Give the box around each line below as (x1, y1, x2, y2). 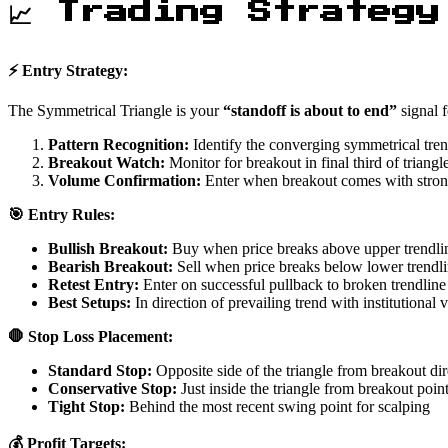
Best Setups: (48, 294, 131, 312)
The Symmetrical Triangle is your (8, 102, 223, 120)
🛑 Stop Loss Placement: (8, 328, 173, 346)
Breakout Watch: (48, 154, 165, 172)
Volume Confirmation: (48, 172, 201, 190)
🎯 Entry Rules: (8, 206, 115, 224)
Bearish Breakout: (48, 258, 173, 276)
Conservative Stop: (48, 380, 177, 398)
